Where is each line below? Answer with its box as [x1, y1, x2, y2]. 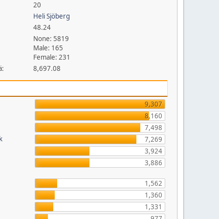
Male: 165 [33, 44, 64, 52]
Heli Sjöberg [33, 12, 70, 21]
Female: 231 [33, 53, 71, 62]
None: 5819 [33, 34, 69, 43]
